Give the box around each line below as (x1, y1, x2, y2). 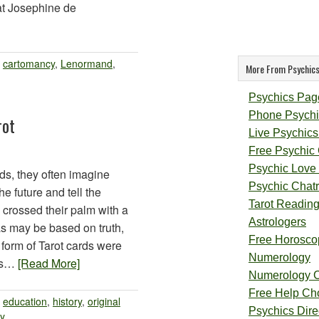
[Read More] (18, 255, 80, 271)
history (53, 294, 82, 308)
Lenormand (61, 56, 113, 70)
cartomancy (3, 56, 55, 70)
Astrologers (249, 216, 306, 228)
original (88, 294, 120, 308)
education (3, 294, 47, 308)
